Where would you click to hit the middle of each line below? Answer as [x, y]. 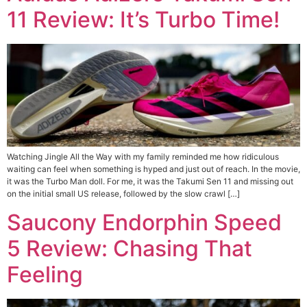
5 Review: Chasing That [130, 249]
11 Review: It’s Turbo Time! [143, 20]
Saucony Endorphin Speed [144, 223]
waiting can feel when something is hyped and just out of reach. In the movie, [153, 169]
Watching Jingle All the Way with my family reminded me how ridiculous [143, 156]
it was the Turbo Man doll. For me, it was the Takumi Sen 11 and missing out [150, 181]
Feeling [45, 275]
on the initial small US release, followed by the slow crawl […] [123, 193]
